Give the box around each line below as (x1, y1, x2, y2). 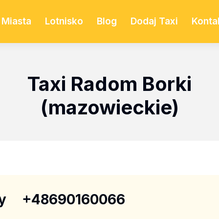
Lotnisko (44, 16, 83, 27)
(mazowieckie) (40, 95, 179, 119)
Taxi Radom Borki (27, 72, 192, 96)
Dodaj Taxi (130, 16, 178, 27)
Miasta (1, 16, 31, 27)
